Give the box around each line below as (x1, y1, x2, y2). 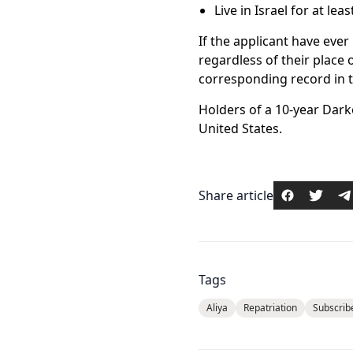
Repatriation (243, 301, 297, 314)
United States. (199, 120, 282, 137)
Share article (199, 187, 273, 204)
